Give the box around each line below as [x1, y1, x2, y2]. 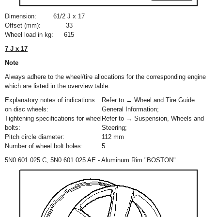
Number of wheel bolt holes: [5, 142, 83, 150]
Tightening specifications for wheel [5, 115, 102, 122]
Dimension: [5, 13, 36, 20]
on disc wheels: [5, 106, 48, 113]
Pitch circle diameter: [5, 133, 64, 140]
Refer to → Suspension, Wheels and [102, 115, 204, 122]
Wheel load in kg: [5, 31, 53, 38]
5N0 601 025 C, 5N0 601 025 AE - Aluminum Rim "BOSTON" [5, 156, 176, 164]
